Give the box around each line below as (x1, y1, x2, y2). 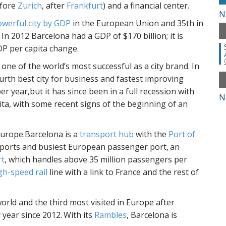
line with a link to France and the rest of (47, 166, 199, 178)
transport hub (80, 129, 134, 140)
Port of (168, 129, 195, 140)
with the (134, 129, 168, 140)
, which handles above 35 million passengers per (5, 154, 187, 165)
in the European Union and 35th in (71, 18, 203, 29)
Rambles (94, 209, 127, 220)
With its (64, 209, 94, 220)
